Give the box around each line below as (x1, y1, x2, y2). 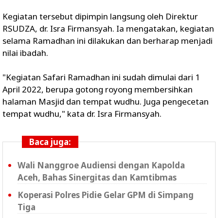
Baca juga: (29, 136, 71, 148)
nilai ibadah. (2, 47, 48, 59)
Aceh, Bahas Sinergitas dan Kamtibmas (18, 172, 177, 183)
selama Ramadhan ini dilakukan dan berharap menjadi (2, 35, 213, 47)
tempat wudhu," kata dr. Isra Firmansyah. (2, 108, 162, 120)
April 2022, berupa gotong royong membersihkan (2, 84, 193, 95)
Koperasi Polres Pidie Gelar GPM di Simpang (18, 189, 194, 201)
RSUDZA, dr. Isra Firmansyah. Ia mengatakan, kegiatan (2, 23, 214, 35)
